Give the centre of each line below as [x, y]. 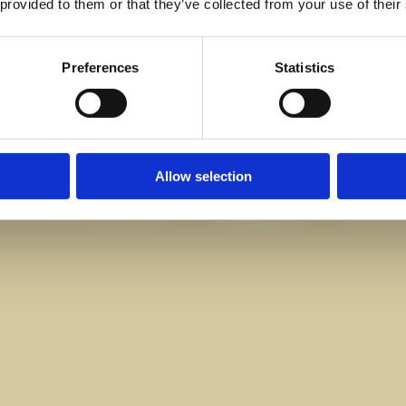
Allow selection [203, 176]
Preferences [101, 67]
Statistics [304, 67]
